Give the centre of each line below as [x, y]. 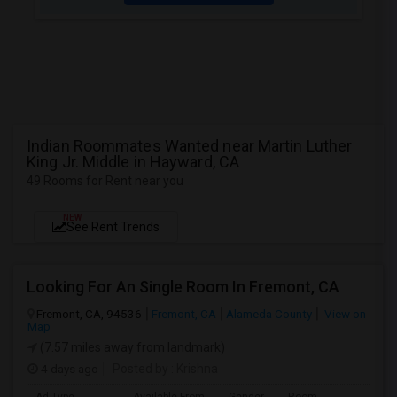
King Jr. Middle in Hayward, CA [133, 162]
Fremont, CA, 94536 [89, 314]
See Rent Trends [113, 227]
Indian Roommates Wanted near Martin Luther [190, 146]
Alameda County [269, 314]
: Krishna [193, 369]
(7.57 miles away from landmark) [131, 347]
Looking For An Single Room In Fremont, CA [183, 287]
